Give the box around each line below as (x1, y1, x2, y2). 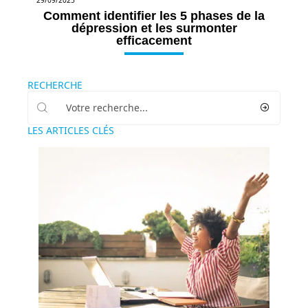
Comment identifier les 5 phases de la (43, 8, 265, 23)
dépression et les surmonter (71, 21, 237, 35)
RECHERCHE (27, 78, 82, 91)
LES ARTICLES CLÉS (27, 123, 114, 137)
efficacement (116, 33, 192, 47)
